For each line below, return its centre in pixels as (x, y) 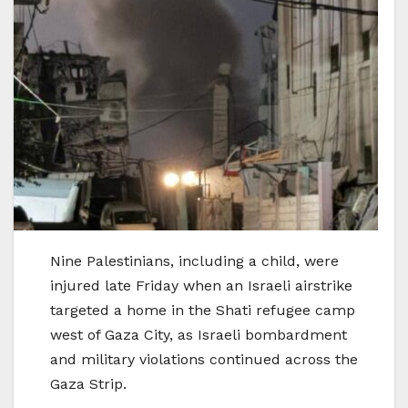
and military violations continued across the (204, 360)
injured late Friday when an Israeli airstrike (201, 286)
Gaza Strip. (88, 384)
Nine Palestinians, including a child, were (194, 261)
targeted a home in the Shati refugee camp (203, 311)
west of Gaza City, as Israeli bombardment (199, 335)
